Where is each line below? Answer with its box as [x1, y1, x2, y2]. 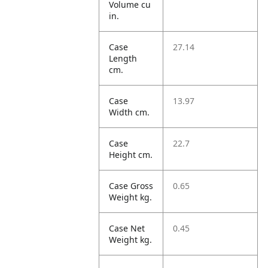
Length [109, 53, 138, 64]
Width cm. [109, 106, 150, 118]
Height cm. [109, 149, 153, 160]
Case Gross [109, 180, 154, 191]
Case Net [109, 223, 145, 234]
